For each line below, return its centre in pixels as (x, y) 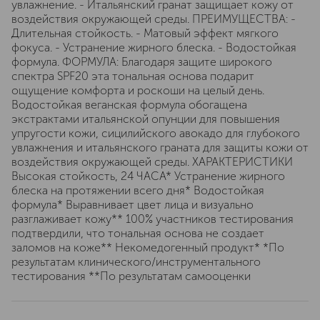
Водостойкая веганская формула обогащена (129, 105)
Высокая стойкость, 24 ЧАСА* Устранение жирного (148, 176)
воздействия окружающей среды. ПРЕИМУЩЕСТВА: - (154, 19)
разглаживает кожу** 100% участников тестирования (152, 219)
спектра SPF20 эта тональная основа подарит (133, 76)
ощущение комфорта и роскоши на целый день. (138, 90)
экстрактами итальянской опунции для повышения (146, 119)
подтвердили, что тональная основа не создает (138, 233)
